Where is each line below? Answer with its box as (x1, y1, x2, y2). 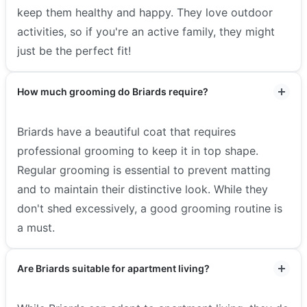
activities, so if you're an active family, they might (17, 24, 275, 38)
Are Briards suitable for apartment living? (17, 262, 210, 274)
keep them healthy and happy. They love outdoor (17, 5, 273, 19)
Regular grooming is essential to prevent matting (17, 162, 271, 177)
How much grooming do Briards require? (17, 85, 208, 97)
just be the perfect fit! (17, 43, 131, 58)
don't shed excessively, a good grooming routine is (17, 201, 282, 215)
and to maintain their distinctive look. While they (17, 182, 268, 196)
